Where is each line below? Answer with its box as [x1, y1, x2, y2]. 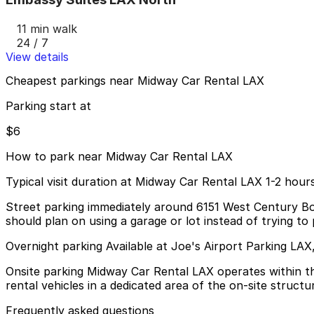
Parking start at [6, 98, 91, 113]
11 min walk [17, 22, 77, 36]
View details [6, 50, 69, 64]
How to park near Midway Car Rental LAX [6, 149, 233, 163]
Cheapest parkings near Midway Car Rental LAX [6, 73, 264, 88]
